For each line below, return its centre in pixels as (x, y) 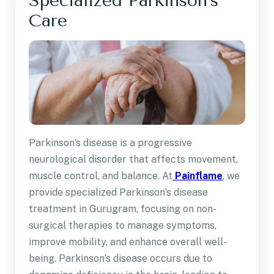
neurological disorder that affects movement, (133, 160)
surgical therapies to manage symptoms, (123, 226)
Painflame (199, 176)
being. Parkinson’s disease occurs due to (120, 259)
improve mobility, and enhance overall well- (128, 242)
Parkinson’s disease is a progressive (110, 143)
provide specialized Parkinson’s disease (118, 193)
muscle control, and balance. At (101, 176)
